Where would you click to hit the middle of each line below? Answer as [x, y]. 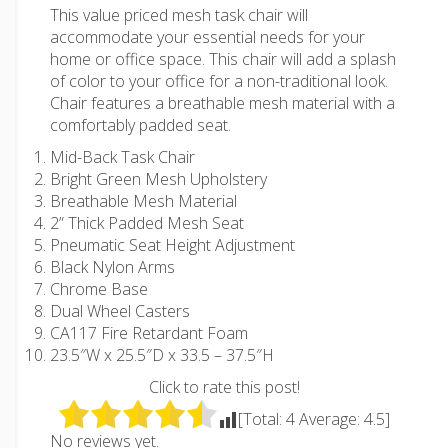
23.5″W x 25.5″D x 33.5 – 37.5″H [162, 355]
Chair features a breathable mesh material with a [222, 103]
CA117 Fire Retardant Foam [149, 333]
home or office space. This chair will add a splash [223, 59]
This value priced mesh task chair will [179, 15]
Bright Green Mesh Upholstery [158, 179]
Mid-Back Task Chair [122, 157]
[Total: [262, 419]
